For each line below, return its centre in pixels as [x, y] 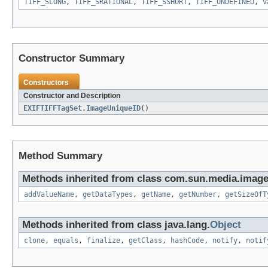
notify [225, 241]
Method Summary [60, 156]
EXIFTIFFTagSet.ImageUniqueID [82, 109]
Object [226, 225]
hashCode [187, 241]
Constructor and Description [72, 96]
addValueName [49, 195]
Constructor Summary [71, 59]
